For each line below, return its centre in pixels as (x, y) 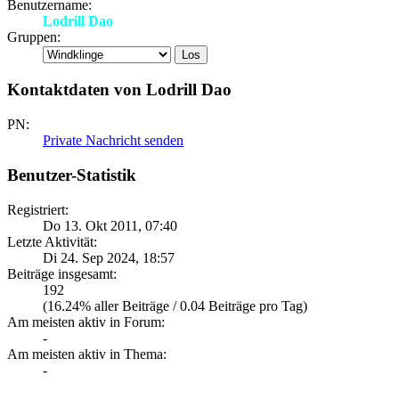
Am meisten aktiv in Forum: (86, 322)
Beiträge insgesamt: (62, 273)
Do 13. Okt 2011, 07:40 (110, 225)
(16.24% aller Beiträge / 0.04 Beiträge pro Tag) (175, 305)
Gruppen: (34, 37)
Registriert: (38, 209)
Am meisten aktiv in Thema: (87, 354)
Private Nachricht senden (113, 141)
